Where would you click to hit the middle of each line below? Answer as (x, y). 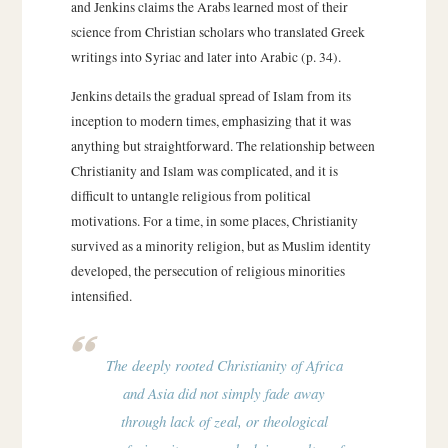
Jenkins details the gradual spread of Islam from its (210, 95)
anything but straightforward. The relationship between (222, 145)
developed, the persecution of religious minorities (207, 270)
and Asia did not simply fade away (224, 393)
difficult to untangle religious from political (190, 195)
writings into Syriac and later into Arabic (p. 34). (205, 57)
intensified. (101, 295)
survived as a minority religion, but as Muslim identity (220, 245)
